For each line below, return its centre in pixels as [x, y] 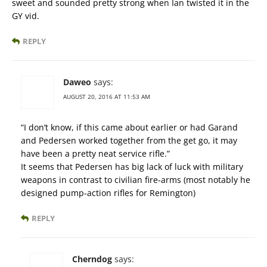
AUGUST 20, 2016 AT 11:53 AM [107, 97]
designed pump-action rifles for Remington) [108, 193]
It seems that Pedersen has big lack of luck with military [132, 167]
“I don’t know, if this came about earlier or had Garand [129, 128]
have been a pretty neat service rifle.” [95, 154]
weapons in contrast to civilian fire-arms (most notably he [136, 180]
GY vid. [26, 16]
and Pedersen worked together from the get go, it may [129, 141]
